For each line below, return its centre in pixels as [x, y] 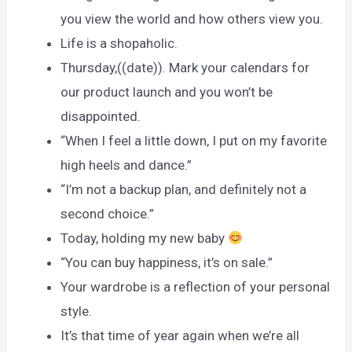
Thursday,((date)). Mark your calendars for [185, 68]
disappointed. [101, 117]
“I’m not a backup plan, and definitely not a [184, 190]
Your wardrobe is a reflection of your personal [196, 287]
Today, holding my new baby [145, 238]
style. [77, 312]
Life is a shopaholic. [119, 44]
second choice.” [108, 214]
